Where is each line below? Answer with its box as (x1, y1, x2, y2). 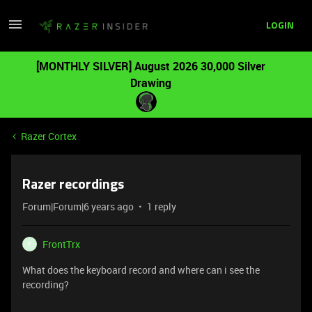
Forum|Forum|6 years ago (22, 200, 134, 213)
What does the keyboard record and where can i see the (22, 263, 260, 276)
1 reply (147, 200, 176, 213)
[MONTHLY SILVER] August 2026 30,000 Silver (36, 58, 265, 74)
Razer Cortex (21, 130, 77, 143)
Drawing (130, 75, 171, 91)
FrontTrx (42, 237, 80, 251)
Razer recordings (22, 178, 124, 192)
